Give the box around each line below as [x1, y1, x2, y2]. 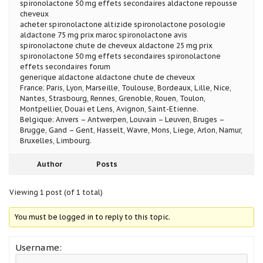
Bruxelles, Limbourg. [20, 136, 92, 145]
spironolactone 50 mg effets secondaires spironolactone [20, 51, 221, 60]
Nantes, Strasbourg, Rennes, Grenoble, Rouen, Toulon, [20, 93, 205, 103]
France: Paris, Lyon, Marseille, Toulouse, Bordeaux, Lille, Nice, [20, 83, 231, 92]
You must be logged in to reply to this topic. [15, 212, 171, 221]
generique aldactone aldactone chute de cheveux [20, 72, 195, 82]
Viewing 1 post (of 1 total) [9, 187, 103, 197]
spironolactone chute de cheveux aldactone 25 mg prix [20, 41, 213, 50]
